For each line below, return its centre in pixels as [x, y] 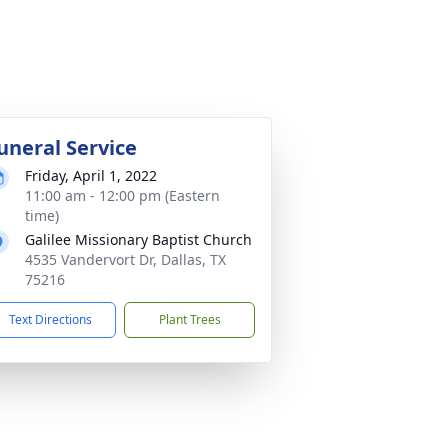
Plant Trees [189, 319]
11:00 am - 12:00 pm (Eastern [122, 195]
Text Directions [50, 319]
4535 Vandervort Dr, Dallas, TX [125, 259]
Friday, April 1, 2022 [91, 175]
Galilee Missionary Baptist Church [138, 239]
